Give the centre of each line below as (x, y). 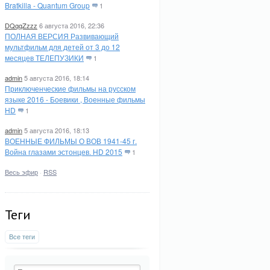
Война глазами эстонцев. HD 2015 (64, 152)
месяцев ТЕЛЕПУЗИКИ (44, 58)
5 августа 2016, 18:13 (57, 130)
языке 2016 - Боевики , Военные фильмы (75, 99)
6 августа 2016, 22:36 (72, 25)
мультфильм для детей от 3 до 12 (62, 47)
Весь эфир (21, 172)
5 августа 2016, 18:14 (57, 78)
